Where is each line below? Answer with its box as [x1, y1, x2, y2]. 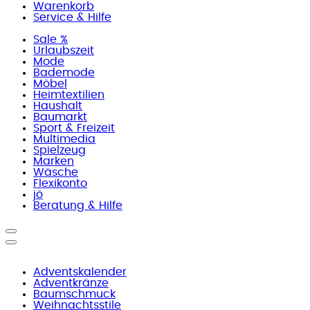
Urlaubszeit [33, 45, 94, 56]
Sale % [33, 34, 68, 45]
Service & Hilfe [33, 12, 111, 23]
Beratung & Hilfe [33, 200, 122, 211]
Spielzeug [33, 145, 86, 156]
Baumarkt [33, 111, 87, 122]
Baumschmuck [33, 289, 116, 300]
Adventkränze [33, 277, 109, 289]
